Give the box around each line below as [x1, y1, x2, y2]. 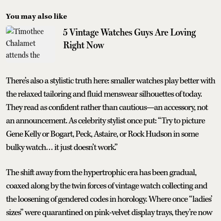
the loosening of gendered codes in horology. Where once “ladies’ [6, 193, 212, 205]
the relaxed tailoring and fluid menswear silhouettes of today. [6, 88, 202, 100]
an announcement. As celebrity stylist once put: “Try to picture [6, 115, 205, 126]
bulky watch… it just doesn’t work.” [6, 142, 117, 153]
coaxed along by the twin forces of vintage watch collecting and [6, 180, 207, 191]
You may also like [6, 11, 67, 21]
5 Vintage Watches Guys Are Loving [63, 26, 196, 38]
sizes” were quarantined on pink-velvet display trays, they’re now [6, 207, 212, 218]
